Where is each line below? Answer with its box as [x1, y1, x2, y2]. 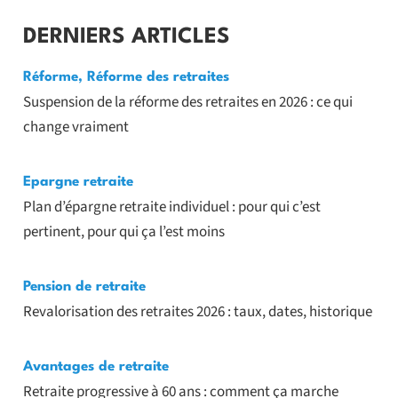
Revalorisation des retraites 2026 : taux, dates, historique [22, 301, 372, 323]
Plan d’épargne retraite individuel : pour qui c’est [22, 196, 321, 219]
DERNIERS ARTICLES [22, 27, 230, 49]
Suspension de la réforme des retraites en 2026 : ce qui [22, 92, 353, 114]
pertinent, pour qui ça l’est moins [22, 221, 225, 243]
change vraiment [22, 116, 129, 139]
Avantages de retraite [22, 360, 169, 375]
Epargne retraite [22, 175, 133, 190]
